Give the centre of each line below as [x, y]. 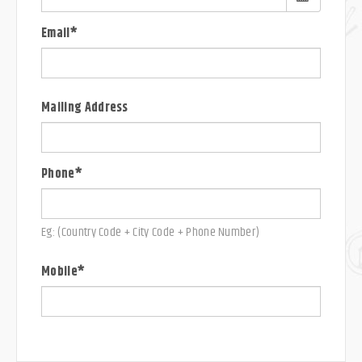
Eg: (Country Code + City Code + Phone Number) [151, 232]
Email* [59, 34]
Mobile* [63, 272]
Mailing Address [85, 108]
